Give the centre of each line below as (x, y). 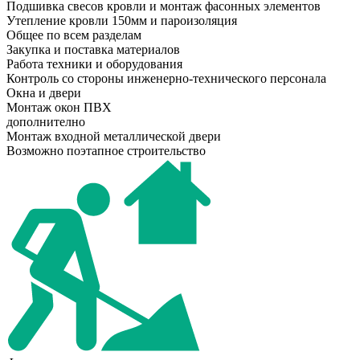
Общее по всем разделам (74, 35)
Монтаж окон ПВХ (59, 107)
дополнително (46, 121)
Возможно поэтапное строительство (106, 150)
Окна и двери (44, 92)
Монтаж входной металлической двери (114, 136)
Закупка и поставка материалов (93, 49)
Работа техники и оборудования (94, 63)
